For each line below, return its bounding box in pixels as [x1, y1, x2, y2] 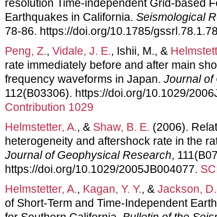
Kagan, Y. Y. [83, 182, 141, 195]
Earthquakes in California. [5, 10, 136, 23]
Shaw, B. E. [93, 120, 150, 133]
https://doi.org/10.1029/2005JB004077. [5, 162, 201, 175]
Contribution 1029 [5, 100, 93, 113]
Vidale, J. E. [52, 44, 111, 57]
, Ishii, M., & [111, 44, 170, 57]
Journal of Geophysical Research [5, 148, 171, 161]
